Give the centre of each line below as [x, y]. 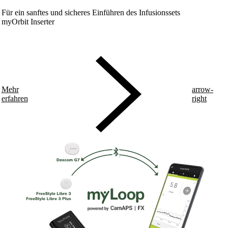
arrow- [203, 90]
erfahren [15, 99]
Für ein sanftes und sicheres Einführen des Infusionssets [91, 12]
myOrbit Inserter [28, 21]
